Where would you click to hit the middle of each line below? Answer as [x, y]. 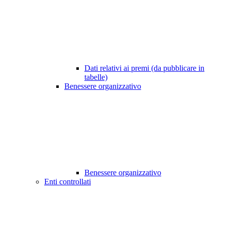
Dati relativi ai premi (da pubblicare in [144, 68]
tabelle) [96, 77]
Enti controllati [68, 182]
